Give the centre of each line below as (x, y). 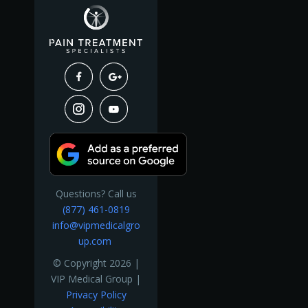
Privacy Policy (96, 294)
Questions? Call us (96, 194)
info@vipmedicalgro (96, 225)
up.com (96, 241)
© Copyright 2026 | (96, 263)
